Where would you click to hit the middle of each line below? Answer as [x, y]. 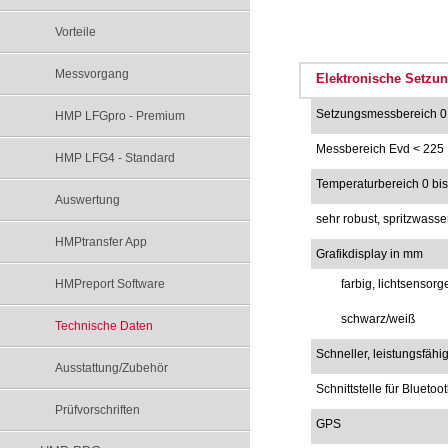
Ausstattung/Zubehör [111, 368]
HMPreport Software [110, 284]
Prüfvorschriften [97, 410]
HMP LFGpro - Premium [120, 116]
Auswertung [87, 200]
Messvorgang [92, 74]
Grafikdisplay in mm [369, 254]
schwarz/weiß [378, 319]
